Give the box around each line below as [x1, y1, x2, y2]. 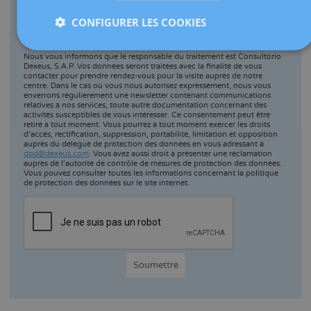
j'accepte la [37, 31, 86, 43]
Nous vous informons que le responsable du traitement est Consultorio [24, 52, 281, 62]
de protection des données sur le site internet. [24, 178, 190, 188]
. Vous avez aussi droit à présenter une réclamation [89, 149, 272, 159]
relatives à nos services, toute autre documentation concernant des [24, 101, 267, 110]
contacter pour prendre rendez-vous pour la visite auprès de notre [24, 72, 262, 81]
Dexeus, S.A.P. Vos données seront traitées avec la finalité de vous [24, 62, 262, 72]
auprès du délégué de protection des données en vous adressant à [24, 140, 264, 149]
